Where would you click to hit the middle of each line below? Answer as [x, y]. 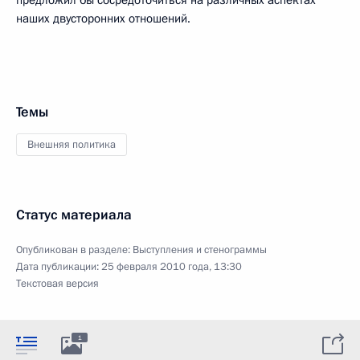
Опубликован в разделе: [74, 250]
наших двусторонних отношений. [103, 18]
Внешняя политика [72, 144]
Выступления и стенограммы [200, 250]
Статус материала [74, 215]
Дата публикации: [59, 266]
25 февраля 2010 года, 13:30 [172, 266]
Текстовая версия [57, 283]
